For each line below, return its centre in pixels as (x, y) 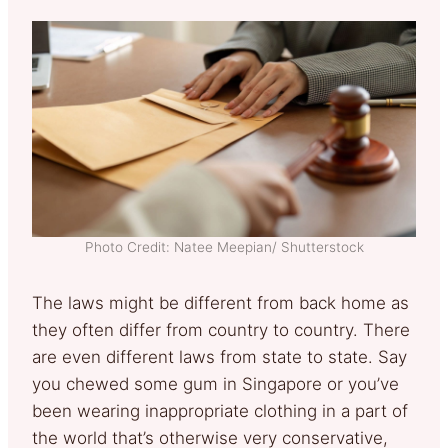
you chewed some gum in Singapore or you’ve (215, 383)
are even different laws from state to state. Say (219, 356)
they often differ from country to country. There (221, 329)
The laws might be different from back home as (220, 302)
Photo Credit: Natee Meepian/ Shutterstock (224, 246)
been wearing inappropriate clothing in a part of (220, 410)
